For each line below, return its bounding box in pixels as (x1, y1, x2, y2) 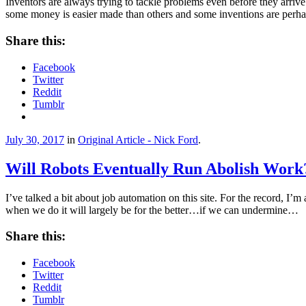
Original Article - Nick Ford (78, 133, 198, 145)
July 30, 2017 (5, 133, 64, 145)
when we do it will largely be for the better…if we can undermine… (5, 204, 298, 216)
